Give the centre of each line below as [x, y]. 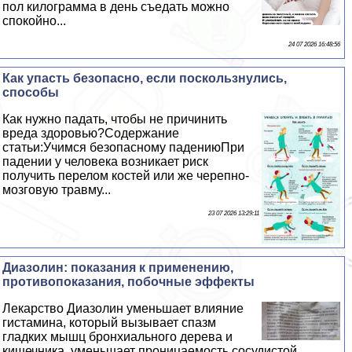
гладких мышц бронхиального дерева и [118, 336]
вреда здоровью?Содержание [91, 134]
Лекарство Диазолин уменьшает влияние [123, 308]
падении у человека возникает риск [106, 162]
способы [31, 93]
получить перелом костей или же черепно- [126, 176]
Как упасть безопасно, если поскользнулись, [145, 79]
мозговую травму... [57, 190]
